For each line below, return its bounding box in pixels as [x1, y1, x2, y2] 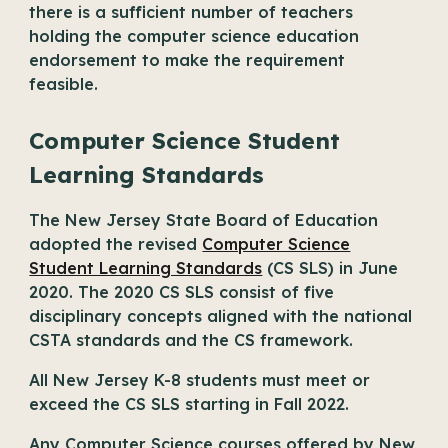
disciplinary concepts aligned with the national [29, 306, 413, 326]
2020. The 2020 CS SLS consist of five [29, 282, 335, 302]
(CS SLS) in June [262, 258, 399, 278]
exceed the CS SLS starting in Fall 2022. [29, 394, 350, 414]
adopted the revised [29, 234, 203, 254]
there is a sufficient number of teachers [29, 2, 354, 22]
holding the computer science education [29, 26, 360, 46]
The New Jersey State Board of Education [29, 210, 379, 230]
